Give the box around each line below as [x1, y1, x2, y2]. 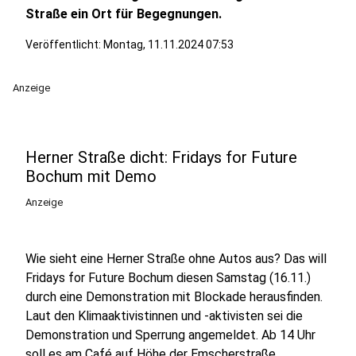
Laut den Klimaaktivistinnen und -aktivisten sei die [25, 308, 303, 323]
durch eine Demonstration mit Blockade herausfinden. [25, 289, 323, 304]
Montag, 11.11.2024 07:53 [103, 38, 234, 51]
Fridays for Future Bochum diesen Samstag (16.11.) [25, 270, 311, 285]
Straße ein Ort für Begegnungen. [25, 6, 222, 21]
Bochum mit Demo [25, 167, 157, 186]
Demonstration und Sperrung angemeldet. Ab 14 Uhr [25, 327, 315, 342]
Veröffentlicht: [25, 38, 103, 51]
